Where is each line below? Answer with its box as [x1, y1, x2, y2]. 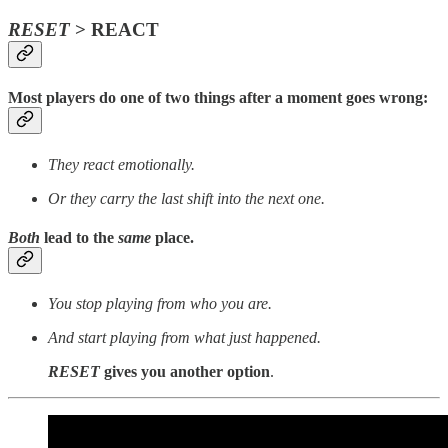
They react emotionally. [48, 155, 195, 173]
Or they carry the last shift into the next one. [48, 189, 325, 207]
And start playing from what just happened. [48, 329, 321, 347]
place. [151, 228, 194, 246]
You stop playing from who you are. [48, 295, 272, 313]
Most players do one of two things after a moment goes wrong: [8, 89, 428, 107]
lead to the [40, 228, 118, 246]
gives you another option [104, 363, 270, 381]
